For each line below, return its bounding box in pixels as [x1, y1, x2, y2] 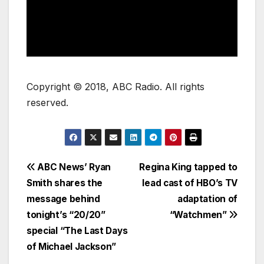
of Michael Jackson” [27, 241, 117, 253]
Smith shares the [27, 177, 103, 189]
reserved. [27, 96, 68, 108]
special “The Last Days [27, 225, 128, 237]
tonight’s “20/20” [27, 209, 105, 221]
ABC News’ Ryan [35, 161, 111, 173]
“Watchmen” [169, 209, 229, 221]
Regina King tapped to [139, 161, 237, 173]
